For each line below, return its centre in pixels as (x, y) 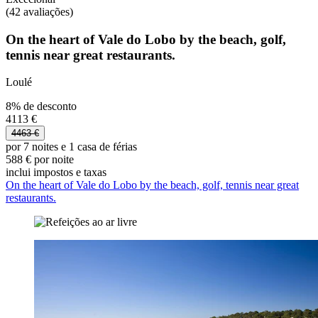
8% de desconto (41, 106)
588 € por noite (40, 160)
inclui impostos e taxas (56, 172)
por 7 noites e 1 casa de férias (71, 147)
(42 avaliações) (39, 11)
